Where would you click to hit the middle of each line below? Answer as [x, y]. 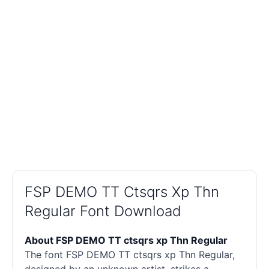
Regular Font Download [103, 211]
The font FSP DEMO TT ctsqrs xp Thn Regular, [130, 255]
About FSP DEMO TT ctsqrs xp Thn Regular [126, 240]
